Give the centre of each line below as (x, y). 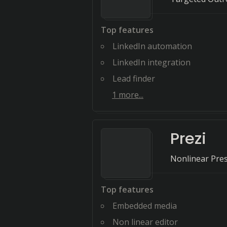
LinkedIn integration (152, 62)
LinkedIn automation (152, 46)
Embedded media (145, 206)
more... (130, 95)
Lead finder (134, 79)
